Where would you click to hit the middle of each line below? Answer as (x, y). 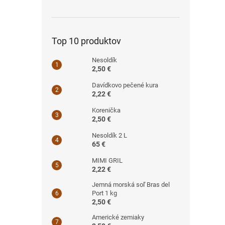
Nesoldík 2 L (109, 135)
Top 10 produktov (86, 41)
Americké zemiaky (118, 217)
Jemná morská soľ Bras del (131, 184)
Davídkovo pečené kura (125, 85)
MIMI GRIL (107, 160)
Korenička (106, 110)
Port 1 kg (104, 193)
